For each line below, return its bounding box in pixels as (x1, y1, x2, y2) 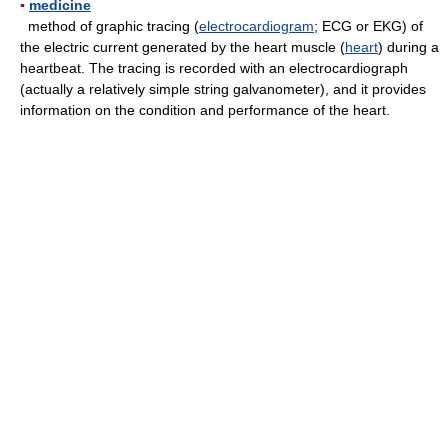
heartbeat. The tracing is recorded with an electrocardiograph (20, 60, 408, 76)
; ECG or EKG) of (314, 18, 423, 34)
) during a (378, 39, 439, 55)
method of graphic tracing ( (20, 18, 199, 34)
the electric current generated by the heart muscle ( (20, 39, 345, 55)
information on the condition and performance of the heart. (20, 102, 390, 118)
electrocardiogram (199, 18, 314, 34)
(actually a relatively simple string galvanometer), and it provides (20, 81, 426, 97)
